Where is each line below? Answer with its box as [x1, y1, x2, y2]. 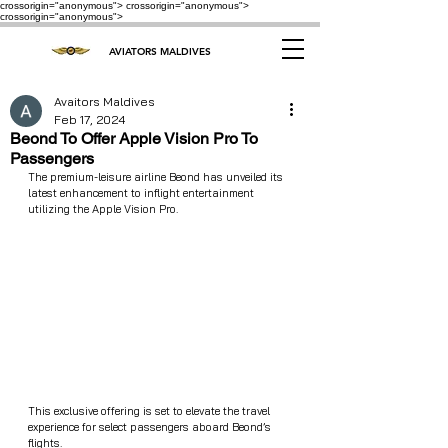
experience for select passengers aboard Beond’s [28, 420, 274, 434]
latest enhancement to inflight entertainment [28, 186, 257, 200]
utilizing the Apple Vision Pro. [28, 202, 178, 216]
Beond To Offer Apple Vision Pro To [10, 129, 258, 148]
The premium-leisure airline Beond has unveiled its [28, 170, 286, 184]
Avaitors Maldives [54, 94, 155, 109]
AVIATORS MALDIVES [108, 45, 211, 58]
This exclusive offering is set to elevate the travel [28, 404, 273, 418]
